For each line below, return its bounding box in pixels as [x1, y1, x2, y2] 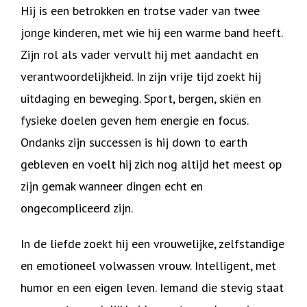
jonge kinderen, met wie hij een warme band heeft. [21, 25, 282, 40]
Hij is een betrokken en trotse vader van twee [21, 3, 260, 19]
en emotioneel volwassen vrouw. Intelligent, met [21, 258, 276, 273]
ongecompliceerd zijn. [21, 200, 133, 216]
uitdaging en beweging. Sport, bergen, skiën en [21, 90, 261, 106]
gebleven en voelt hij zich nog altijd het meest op [21, 156, 282, 172]
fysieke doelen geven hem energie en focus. [21, 112, 248, 128]
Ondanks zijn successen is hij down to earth [21, 134, 247, 150]
